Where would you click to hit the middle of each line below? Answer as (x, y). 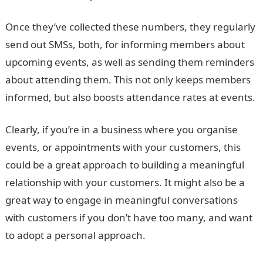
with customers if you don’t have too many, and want (129, 218)
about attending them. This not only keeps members (128, 80)
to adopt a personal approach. (75, 235)
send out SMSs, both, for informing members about (125, 44)
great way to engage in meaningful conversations (121, 200)
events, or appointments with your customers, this (123, 147)
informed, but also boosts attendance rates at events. (130, 97)
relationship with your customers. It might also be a (125, 182)
